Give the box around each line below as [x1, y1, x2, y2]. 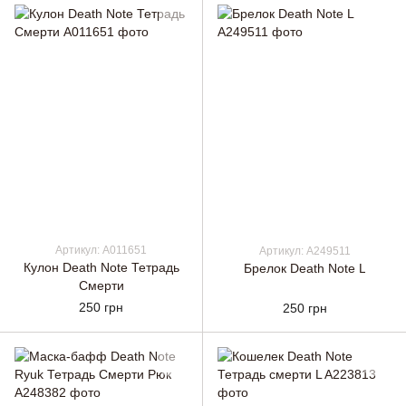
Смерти [78, 277, 124, 293]
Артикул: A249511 [258, 245, 351, 257]
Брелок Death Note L [244, 261, 366, 275]
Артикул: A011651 [55, 243, 147, 256]
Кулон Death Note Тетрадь [23, 259, 179, 275]
